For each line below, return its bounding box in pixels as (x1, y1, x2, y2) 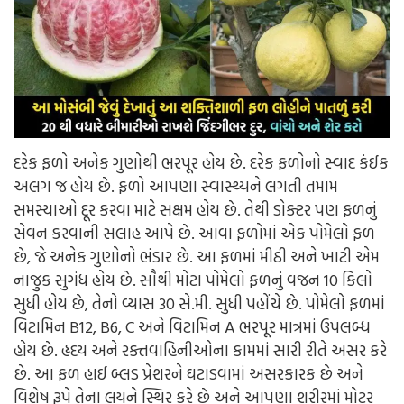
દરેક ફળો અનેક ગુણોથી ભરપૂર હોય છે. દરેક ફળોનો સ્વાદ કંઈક (14, 151, 389, 176)
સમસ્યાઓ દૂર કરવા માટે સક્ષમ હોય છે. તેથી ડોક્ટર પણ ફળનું (14, 197, 377, 223)
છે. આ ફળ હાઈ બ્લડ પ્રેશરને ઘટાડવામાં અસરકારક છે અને (14, 362, 363, 387)
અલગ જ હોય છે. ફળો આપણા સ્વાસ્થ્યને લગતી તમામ (14, 174, 338, 199)
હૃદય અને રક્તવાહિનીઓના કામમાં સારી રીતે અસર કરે (61, 338, 387, 363)
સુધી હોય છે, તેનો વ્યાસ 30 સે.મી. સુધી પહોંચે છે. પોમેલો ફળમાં (14, 291, 385, 317)
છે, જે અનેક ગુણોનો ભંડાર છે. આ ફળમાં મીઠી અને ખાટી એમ (14, 244, 380, 270)
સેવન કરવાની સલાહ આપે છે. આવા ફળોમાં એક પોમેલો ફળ (14, 221, 375, 246)
